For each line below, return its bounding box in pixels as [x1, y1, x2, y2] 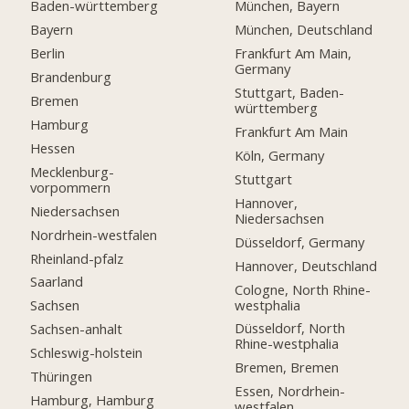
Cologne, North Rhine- [235, 279, 372, 299]
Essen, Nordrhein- [235, 382, 346, 401]
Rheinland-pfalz [30, 248, 124, 267]
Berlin [30, 44, 66, 63]
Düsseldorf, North [235, 319, 346, 338]
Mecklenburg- [30, 162, 115, 181]
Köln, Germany [235, 146, 325, 164]
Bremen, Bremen [235, 358, 340, 377]
